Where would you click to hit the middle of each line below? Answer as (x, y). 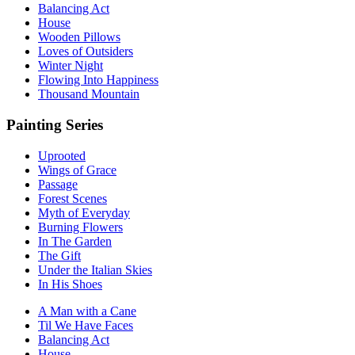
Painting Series (55, 124)
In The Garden (75, 241)
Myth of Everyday (84, 212)
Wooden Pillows (79, 37)
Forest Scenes (73, 198)
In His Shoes (70, 284)
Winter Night (71, 66)
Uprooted (62, 155)
